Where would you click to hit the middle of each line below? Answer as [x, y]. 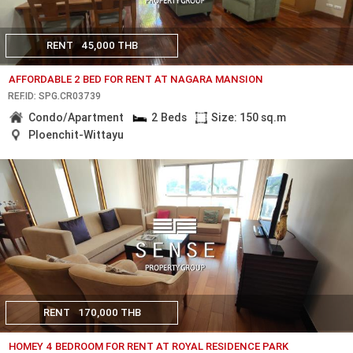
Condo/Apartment [76, 117]
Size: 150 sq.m [249, 117]
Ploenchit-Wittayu [76, 134]
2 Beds [169, 117]
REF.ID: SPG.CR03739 [54, 95]
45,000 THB [109, 46]
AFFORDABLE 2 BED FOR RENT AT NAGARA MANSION [136, 80]
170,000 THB [109, 313]
